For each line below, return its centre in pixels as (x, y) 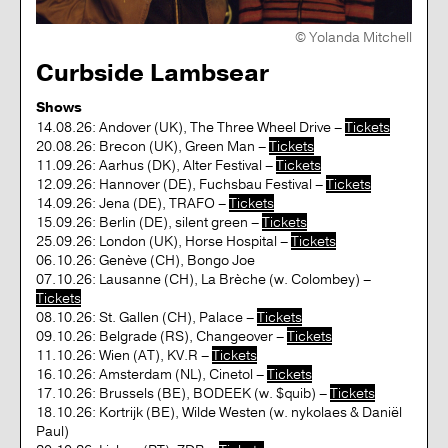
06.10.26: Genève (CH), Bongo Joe (145, 259)
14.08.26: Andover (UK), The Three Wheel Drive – (190, 126)
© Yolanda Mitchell (353, 36)
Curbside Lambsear (152, 73)
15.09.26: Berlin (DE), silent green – (149, 221)
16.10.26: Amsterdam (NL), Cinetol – (151, 373)
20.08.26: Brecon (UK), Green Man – (152, 145)
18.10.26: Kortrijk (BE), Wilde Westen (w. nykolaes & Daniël (219, 411)
